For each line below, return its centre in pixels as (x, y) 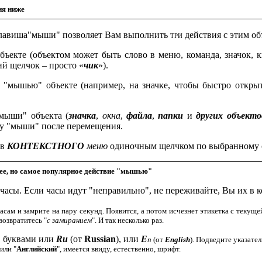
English (177, 240)
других (210, 115)
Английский (37, 249)
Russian (100, 239)
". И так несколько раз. (128, 220)
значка (82, 115)
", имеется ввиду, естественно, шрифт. (119, 249)
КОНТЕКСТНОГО (45, 146)
